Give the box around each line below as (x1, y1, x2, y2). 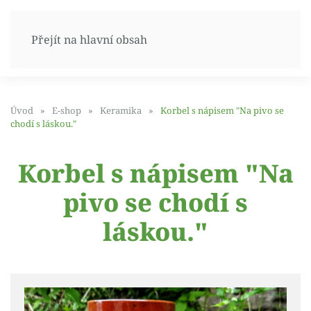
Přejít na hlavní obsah (31, 32, 147, 47)
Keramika (100, 104, 142, 117)
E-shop (52, 104, 81, 117)
